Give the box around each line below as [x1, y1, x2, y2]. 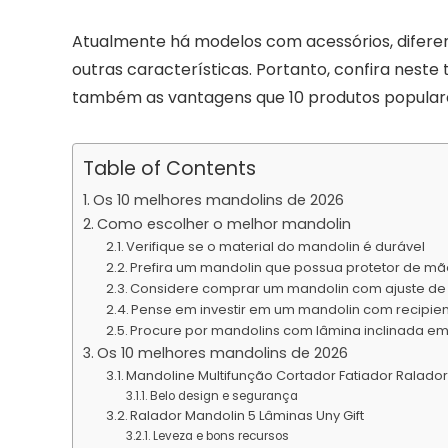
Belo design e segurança [149, 387, 298, 404]
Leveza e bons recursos [152, 427, 289, 444]
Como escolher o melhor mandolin [96, 213, 351, 234]
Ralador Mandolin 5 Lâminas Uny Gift [130, 405, 365, 425]
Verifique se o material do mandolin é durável [126, 236, 426, 256]
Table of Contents [83, 155, 256, 183]
